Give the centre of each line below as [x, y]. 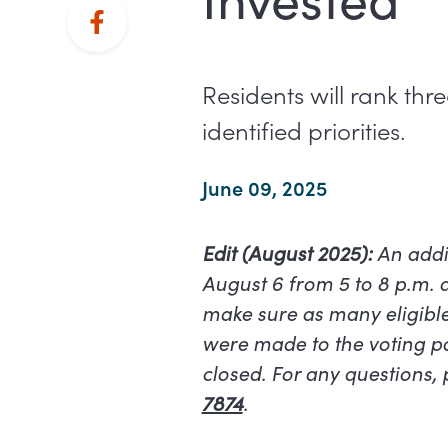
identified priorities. [303, 130]
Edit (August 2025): [289, 253]
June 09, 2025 [264, 187]
